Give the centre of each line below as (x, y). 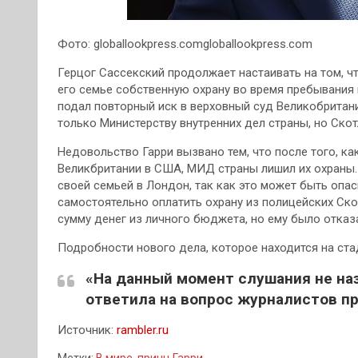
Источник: (87, 330)
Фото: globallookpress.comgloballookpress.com (185, 44)
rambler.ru (143, 330)
